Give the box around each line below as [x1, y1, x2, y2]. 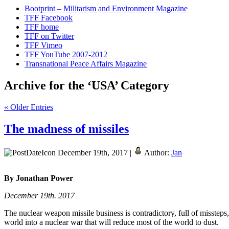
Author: [143, 148, 171, 157]
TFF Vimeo [25, 40, 62, 50]
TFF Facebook [25, 13, 73, 22]
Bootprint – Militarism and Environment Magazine [25, 4, 188, 13]
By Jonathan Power [4, 173, 73, 182]
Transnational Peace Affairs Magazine [25, 59, 147, 68]
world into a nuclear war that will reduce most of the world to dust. [4, 217, 219, 226]
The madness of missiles [4, 122, 129, 135]
